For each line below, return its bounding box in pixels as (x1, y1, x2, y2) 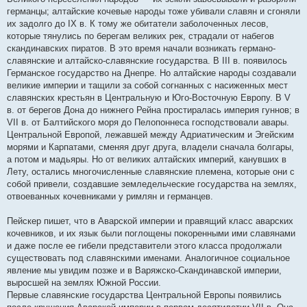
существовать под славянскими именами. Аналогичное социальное (7, 253, 290, 263)
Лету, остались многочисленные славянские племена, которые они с (7, 167, 295, 177)
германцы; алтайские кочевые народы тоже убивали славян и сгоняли (7, 6, 300, 16)
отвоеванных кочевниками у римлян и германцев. (7, 191, 213, 201)
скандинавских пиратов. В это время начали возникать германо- (7, 43, 275, 53)
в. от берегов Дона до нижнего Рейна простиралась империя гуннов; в (7, 105, 299, 115)
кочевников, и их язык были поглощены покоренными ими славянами (7, 228, 295, 238)
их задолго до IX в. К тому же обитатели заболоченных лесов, (7, 19, 269, 29)
